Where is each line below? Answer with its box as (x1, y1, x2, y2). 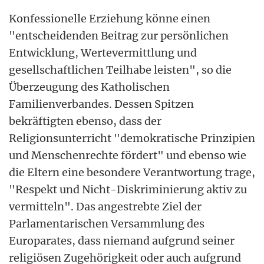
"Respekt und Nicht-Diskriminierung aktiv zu (9, 182, 247, 196)
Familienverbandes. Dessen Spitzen (9, 97, 194, 111)
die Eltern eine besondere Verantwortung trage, (9, 165, 255, 179)
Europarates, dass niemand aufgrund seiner (9, 233, 235, 247)
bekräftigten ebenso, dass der (9, 114, 161, 128)
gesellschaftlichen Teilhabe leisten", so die (9, 62, 232, 77)
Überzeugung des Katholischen (9, 80, 170, 94)
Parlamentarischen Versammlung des (9, 216, 204, 230)
